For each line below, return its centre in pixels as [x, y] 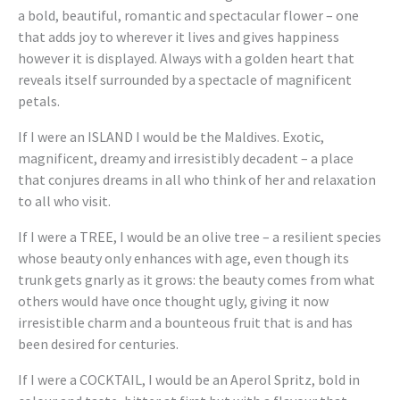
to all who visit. [64, 200]
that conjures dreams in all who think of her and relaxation [197, 179]
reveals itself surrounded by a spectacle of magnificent [185, 79]
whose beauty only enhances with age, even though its [183, 258]
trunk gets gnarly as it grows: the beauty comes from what [196, 279]
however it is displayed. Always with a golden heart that [186, 58]
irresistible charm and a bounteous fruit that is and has [185, 322]
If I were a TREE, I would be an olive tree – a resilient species [200, 236]
